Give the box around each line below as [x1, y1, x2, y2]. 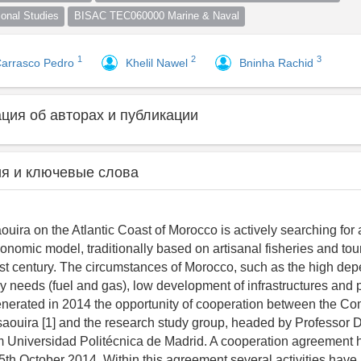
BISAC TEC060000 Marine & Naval [73, 10, 239, 22]
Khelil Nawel [126, 56, 191, 69]
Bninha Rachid [239, 56, 317, 69]
